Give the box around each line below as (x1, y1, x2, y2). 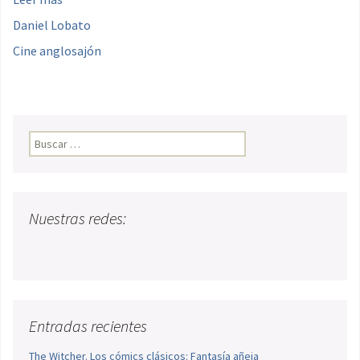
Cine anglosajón (13, 42, 101, 59)
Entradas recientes (29, 315, 147, 336)
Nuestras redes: (29, 207, 126, 228)
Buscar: (29, 131, 64, 146)
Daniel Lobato (13, 16, 91, 33)
